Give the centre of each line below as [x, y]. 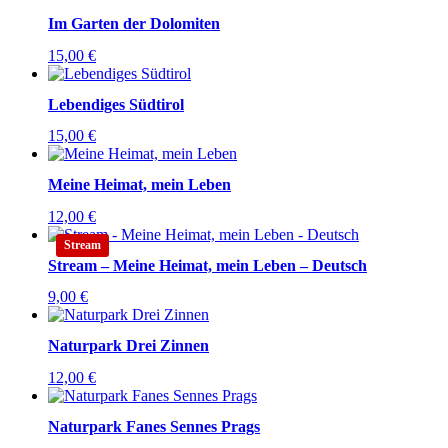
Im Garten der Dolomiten [134, 24]
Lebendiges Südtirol [116, 104]
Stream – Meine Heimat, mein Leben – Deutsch [207, 265]
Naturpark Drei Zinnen [128, 346]
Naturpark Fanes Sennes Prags [154, 426]
